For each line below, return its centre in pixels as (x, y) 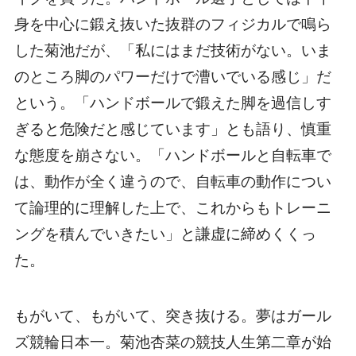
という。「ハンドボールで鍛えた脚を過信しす (172, 103)
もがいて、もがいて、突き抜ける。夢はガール (172, 316)
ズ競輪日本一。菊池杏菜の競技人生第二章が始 (172, 342)
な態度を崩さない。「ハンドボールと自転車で (172, 155)
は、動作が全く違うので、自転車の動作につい (172, 181)
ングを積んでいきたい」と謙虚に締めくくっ (165, 234)
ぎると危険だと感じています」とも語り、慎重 (172, 129)
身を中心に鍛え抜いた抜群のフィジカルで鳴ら (172, 24)
